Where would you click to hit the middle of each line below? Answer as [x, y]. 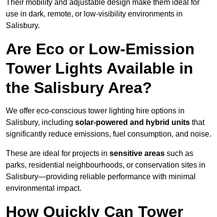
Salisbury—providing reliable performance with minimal [101, 177]
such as [179, 154]
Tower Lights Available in [100, 69]
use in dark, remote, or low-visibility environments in [94, 14]
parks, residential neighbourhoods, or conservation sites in [106, 165]
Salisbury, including [40, 123]
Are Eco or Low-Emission [100, 49]
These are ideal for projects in [58, 154]
